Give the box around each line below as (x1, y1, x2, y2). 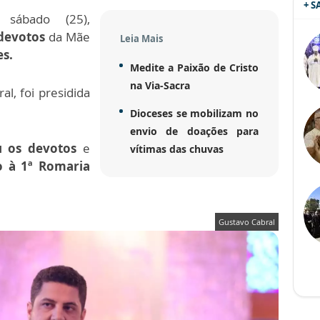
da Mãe (45, 29, 90, 46)
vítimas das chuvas (130, 142, 224, 156)
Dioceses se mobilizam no (130, 106, 259, 121)
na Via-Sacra (130, 79, 190, 93)
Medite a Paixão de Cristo (130, 61, 259, 75)
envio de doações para (130, 124, 259, 139)
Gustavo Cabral (219, 216, 275, 228)
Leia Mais (120, 32, 163, 46)
